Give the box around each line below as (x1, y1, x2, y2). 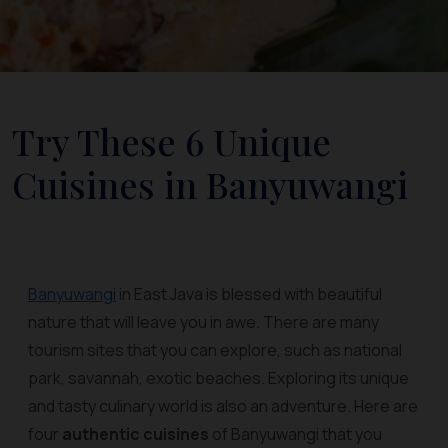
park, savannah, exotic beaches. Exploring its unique (28, 367, 409, 389)
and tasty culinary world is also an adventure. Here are (28, 395, 418, 417)
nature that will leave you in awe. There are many (28, 311, 379, 333)
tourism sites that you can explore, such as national (28, 339, 402, 361)
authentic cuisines (62, 423, 209, 445)
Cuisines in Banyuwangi (12, 160, 408, 208)
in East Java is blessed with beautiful (116, 283, 382, 305)
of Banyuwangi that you (209, 423, 382, 445)
